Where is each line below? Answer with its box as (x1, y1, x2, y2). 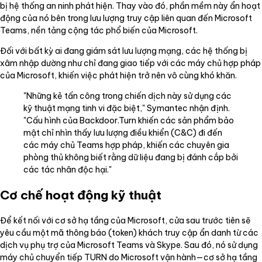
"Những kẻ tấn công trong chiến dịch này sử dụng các (23, 90, 232, 101)
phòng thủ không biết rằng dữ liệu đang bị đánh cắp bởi (23, 151, 238, 163)
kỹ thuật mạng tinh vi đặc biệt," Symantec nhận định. (23, 102, 230, 113)
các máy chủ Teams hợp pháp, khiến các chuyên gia (23, 139, 229, 150)
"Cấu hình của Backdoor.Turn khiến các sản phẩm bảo (23, 115, 234, 126)
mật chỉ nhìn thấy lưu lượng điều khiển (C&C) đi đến (23, 127, 222, 138)
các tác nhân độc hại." (23, 164, 112, 175)
